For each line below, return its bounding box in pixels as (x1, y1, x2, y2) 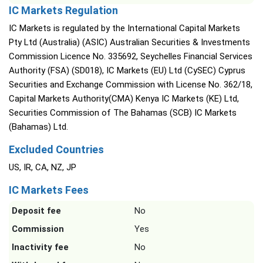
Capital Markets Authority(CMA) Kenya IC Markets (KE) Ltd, (9, 93, 239, 104)
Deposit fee (12, 205, 61, 216)
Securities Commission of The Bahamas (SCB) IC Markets (9, 107, 237, 118)
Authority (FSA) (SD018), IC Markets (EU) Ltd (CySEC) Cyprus (9, 65, 245, 76)
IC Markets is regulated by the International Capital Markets (9, 23, 240, 33)
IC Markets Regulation (9, 4, 118, 16)
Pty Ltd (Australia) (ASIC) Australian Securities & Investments (9, 37, 250, 48)
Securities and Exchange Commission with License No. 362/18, (9, 79, 252, 90)
